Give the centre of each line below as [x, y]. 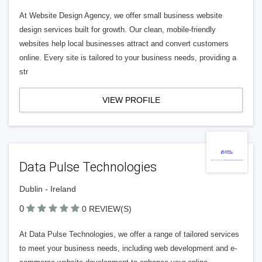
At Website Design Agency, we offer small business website [121, 15]
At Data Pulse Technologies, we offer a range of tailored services [129, 234]
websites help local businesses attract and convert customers [124, 44]
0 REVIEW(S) [107, 209]
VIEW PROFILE [131, 100]
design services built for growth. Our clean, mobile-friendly [118, 30]
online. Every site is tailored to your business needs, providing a [128, 58]
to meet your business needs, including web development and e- [128, 248]
